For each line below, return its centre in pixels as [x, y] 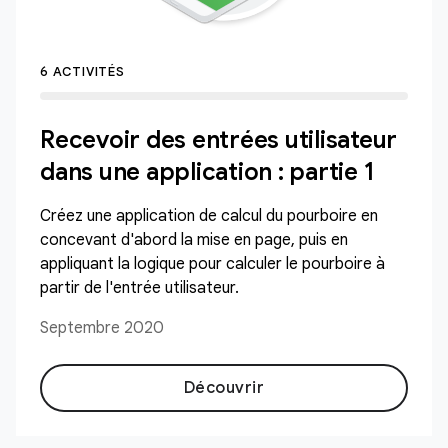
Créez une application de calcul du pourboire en [209, 216]
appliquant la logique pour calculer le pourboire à [212, 264]
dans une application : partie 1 [207, 172]
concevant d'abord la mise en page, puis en [194, 240]
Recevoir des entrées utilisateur [218, 140]
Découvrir [224, 388]
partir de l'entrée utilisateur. [139, 288]
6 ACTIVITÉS [82, 71]
